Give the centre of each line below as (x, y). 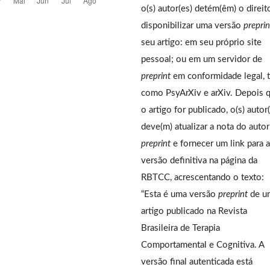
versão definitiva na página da (199, 160)
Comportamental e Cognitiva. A (202, 245)
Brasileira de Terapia (181, 228)
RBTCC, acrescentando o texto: (202, 177)
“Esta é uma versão (180, 194)
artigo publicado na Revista (194, 211)
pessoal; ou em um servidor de (202, 59)
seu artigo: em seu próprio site (201, 42)
